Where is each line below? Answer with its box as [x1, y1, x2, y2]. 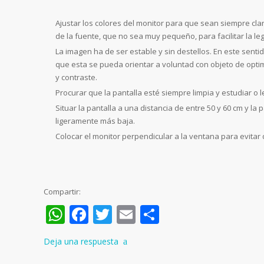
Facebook [88, 201, 171, 227]
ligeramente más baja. [55, 115, 135, 127]
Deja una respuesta [44, 235, 118, 247]
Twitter [112, 201, 175, 227]
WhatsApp [65, 201, 156, 227]
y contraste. [55, 72, 97, 83]
